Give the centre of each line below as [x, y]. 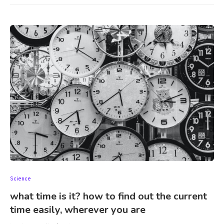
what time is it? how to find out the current [108, 196]
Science [20, 179]
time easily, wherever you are [78, 210]
